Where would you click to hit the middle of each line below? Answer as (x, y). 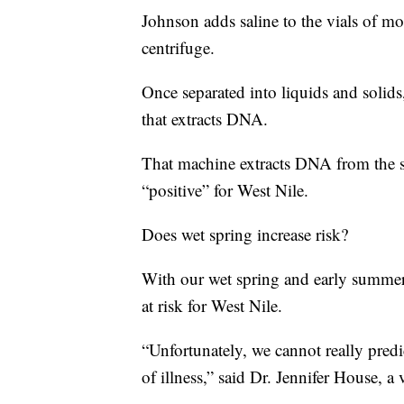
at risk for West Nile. (212, 305)
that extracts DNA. (205, 119)
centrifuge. (178, 47)
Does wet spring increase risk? (245, 234)
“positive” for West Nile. (225, 190)
